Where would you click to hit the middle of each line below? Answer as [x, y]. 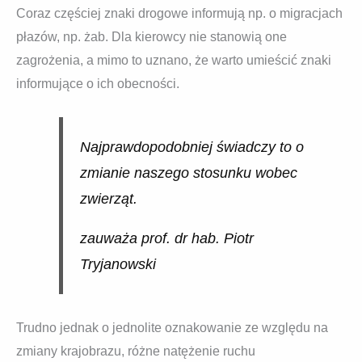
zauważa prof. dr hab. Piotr [166, 239]
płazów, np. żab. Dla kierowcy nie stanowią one [152, 37]
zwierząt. [108, 198]
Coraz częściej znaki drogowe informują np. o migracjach [179, 14]
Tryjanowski [118, 265]
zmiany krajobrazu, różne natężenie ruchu [136, 351]
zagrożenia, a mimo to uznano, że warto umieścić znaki [174, 61]
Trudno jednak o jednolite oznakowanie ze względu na [172, 327]
